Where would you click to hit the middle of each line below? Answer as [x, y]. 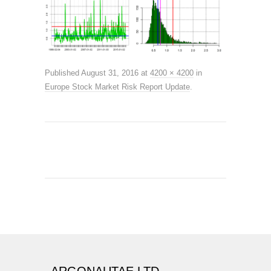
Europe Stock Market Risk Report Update [117, 87]
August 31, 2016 [110, 73]
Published [62, 73]
